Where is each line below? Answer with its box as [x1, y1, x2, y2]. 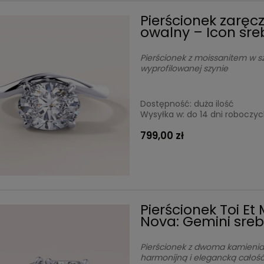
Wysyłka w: [140, 108, 185, 120]
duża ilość [194, 97, 235, 110]
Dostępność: [140, 97, 192, 110]
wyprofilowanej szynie [140, 62, 229, 74]
